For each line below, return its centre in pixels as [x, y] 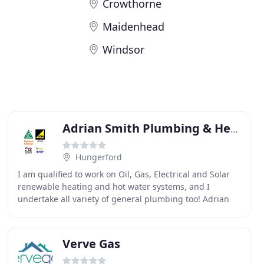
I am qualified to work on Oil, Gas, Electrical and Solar [123, 174]
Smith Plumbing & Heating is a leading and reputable [124, 211]
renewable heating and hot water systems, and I [113, 187]
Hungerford [98, 157]
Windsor [124, 49]
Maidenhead [134, 27]
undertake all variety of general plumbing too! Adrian [123, 199]
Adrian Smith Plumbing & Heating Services [234, 129]
